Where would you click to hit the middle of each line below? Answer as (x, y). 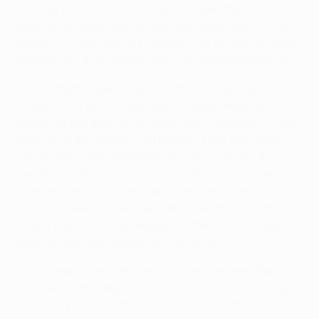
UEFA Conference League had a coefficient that (145, 208)
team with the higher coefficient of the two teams (152, 140)
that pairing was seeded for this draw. (120, 242)
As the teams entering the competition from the (145, 271)
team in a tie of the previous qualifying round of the (155, 191)
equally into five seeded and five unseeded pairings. (156, 60)
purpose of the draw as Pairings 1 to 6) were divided (156, 43)
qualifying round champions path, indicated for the (155, 26)
